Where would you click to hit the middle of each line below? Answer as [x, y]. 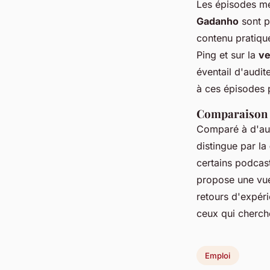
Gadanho [218, 21]
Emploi [218, 256]
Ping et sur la [228, 55]
